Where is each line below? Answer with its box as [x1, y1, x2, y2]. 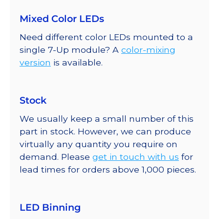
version [20, 57, 51, 67]
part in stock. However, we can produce [20, 126, 191, 136]
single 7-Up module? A [20, 44, 121, 55]
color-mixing [121, 44, 175, 55]
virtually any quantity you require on [20, 138, 177, 149]
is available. [51, 57, 103, 67]
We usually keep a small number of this [20, 113, 194, 124]
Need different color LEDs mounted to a [20, 31, 193, 42]
